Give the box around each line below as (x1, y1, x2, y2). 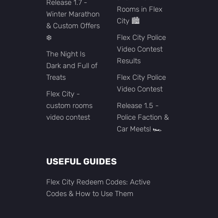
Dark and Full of (46, 61, 97, 71)
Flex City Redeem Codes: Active (46, 178, 150, 187)
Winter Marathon (46, 10, 100, 19)
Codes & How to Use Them (46, 189, 133, 199)
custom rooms (46, 101, 92, 110)
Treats (46, 73, 66, 82)
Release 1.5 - (117, 101, 159, 110)
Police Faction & (117, 113, 169, 122)
